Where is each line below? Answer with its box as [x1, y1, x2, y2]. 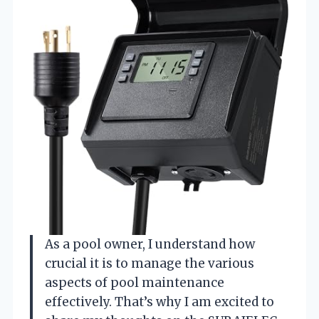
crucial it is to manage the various [45, 255, 254, 271]
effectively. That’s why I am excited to [45, 293, 274, 310]
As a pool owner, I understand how [45, 236, 255, 252]
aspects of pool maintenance [45, 274, 224, 291]
